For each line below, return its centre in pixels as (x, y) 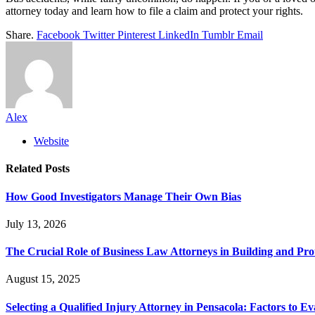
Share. (20, 35)
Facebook (58, 35)
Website (51, 141)
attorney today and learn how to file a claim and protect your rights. (156, 11)
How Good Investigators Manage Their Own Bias (123, 196)
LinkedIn (179, 35)
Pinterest (136, 35)
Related (25, 169)
